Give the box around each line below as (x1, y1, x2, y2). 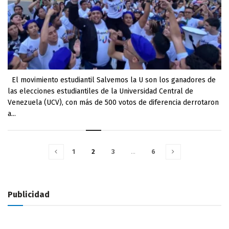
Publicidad (8, 190, 50, 199)
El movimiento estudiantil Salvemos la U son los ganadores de (8, 76, 216, 84)
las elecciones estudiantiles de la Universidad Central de (8, 87, 193, 96)
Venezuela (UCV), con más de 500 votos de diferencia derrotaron (8, 98, 219, 107)
